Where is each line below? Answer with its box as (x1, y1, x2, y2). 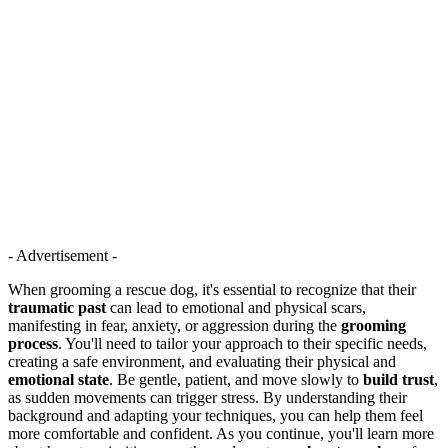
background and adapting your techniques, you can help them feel (8, 406, 423, 424)
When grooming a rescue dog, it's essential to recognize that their (8, 280, 416, 298)
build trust (363, 370, 434, 388)
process (8, 334, 58, 352)
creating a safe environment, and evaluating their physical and (8, 352, 396, 370)
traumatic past (8, 298, 106, 316)
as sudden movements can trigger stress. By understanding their (8, 388, 407, 406)
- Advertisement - (8, 246, 117, 264)
